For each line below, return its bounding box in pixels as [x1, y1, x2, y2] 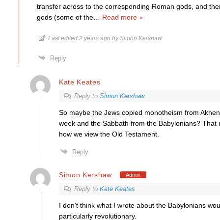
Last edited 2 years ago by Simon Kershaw [48, 35, 162, 42]
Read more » [102, 13, 143, 21]
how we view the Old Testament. [58, 130, 159, 138]
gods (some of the [36, 13, 93, 21]
